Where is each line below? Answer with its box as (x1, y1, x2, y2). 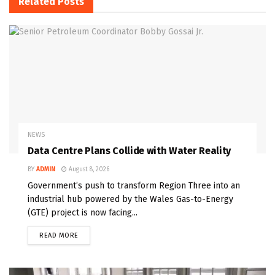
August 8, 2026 (67, 166, 109, 174)
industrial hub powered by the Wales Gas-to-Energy (28, 194, 233, 205)
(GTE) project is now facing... (28, 207, 137, 219)
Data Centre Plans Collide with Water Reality (28, 145, 231, 157)
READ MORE (39, 231, 79, 240)
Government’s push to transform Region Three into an (28, 180, 240, 192)
